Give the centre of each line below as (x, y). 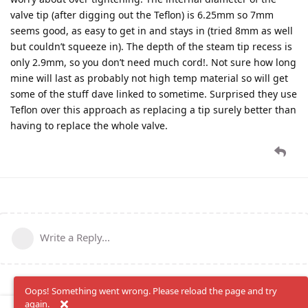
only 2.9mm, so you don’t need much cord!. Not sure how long (153, 62)
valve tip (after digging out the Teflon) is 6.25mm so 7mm (142, 14)
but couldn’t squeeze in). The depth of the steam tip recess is (151, 46)
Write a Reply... (75, 237)
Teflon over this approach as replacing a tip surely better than (153, 109)
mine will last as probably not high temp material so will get (149, 78)
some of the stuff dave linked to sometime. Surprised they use (154, 93)
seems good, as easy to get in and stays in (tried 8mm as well (152, 30)
